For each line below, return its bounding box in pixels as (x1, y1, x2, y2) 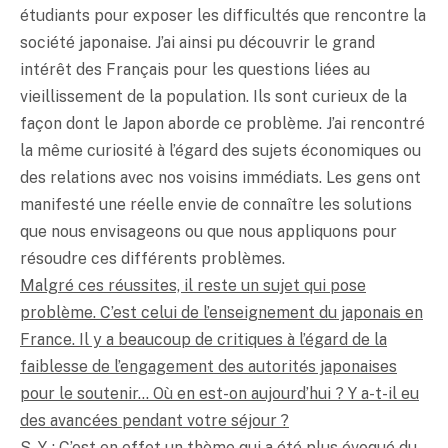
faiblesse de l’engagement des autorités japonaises (20, 356, 397, 376)
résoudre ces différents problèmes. (20, 248, 285, 268)
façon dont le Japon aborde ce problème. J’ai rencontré (20, 113, 425, 133)
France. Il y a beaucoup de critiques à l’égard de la (20, 329, 387, 349)
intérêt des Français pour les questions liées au (20, 59, 370, 79)
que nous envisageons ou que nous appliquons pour (20, 221, 397, 241)
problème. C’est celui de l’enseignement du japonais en (20, 302, 423, 322)
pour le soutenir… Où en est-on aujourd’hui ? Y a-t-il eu (20, 383, 419, 403)
